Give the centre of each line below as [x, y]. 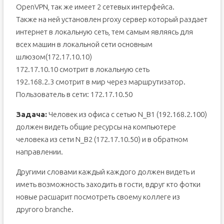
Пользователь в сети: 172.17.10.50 [74, 94]
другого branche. [44, 209]
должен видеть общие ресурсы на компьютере [96, 127]
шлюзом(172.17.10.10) [54, 57]
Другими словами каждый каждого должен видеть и [105, 172]
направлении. [39, 152]
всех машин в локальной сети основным [84, 44]
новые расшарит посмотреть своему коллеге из [98, 197]
